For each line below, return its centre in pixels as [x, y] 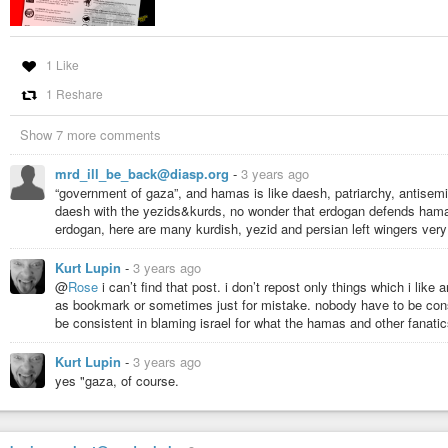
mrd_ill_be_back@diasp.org [144, 174]
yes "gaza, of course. [117, 381]
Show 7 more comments [90, 135]
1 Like [62, 65]
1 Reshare [74, 94]
